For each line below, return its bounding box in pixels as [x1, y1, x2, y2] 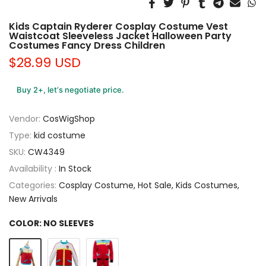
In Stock [59, 163, 91, 175]
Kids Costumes [176, 179, 237, 192]
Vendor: [9, 113, 43, 125]
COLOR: [9, 217, 43, 230]
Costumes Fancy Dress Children [9, 39, 165, 53]
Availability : [9, 163, 59, 175]
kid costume [34, 129, 85, 142]
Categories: [9, 179, 59, 192]
